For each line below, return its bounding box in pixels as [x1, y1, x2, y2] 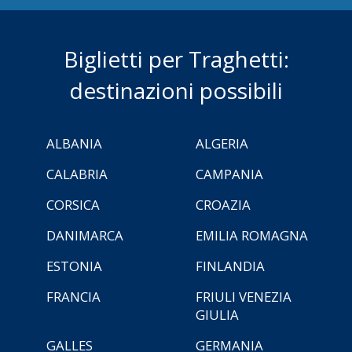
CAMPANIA [196, 165, 263, 183]
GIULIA [196, 306, 239, 324]
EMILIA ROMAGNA [196, 226, 308, 244]
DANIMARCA [46, 226, 123, 244]
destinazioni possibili [69, 75, 283, 105]
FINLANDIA [196, 257, 265, 275]
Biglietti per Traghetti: [63, 44, 289, 74]
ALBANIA [46, 134, 102, 152]
